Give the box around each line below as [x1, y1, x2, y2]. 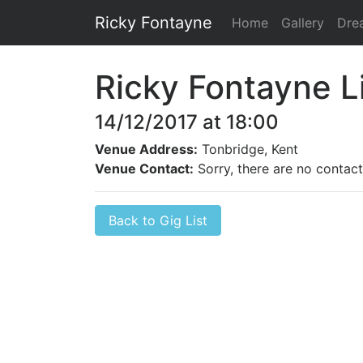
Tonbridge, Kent [198, 141, 298, 157]
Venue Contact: [95, 160, 194, 177]
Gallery [281, 15, 324, 31]
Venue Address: [95, 141, 198, 157]
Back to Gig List [109, 212, 207, 228]
